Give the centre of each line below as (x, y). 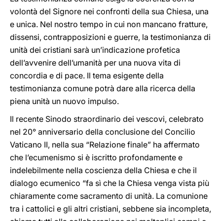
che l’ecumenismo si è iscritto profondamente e (96, 157)
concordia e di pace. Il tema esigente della (87, 75)
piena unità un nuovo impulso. (64, 101)
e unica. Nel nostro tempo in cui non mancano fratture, (109, 24)
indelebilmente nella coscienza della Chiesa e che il (103, 170)
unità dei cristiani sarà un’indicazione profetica (95, 50)
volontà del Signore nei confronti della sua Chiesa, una (109, 11)
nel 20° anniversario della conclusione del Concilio (103, 132)
